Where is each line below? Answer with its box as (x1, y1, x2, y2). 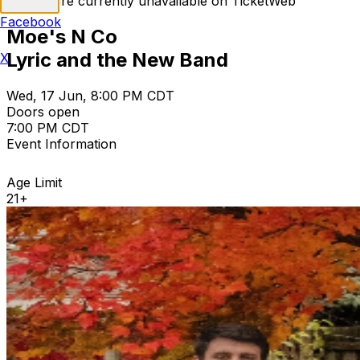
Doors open (6, 103, 80, 120)
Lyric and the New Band (6, 47, 228, 72)
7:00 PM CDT (6, 119, 89, 136)
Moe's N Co (6, 24, 117, 48)
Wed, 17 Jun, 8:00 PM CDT (6, 87, 174, 104)
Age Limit (6, 174, 62, 190)
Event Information (6, 135, 117, 152)
